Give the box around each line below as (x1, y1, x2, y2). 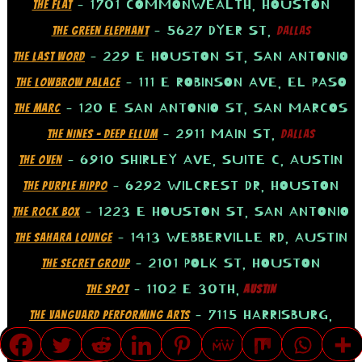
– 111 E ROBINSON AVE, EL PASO (120, 74, 347, 91)
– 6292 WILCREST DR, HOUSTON (107, 178, 339, 195)
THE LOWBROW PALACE (15, 76, 120, 90)
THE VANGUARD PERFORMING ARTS (29, 309, 190, 322)
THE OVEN (19, 154, 62, 167)
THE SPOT (86, 283, 128, 297)
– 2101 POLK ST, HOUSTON (130, 255, 321, 272)
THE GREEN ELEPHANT (51, 24, 149, 38)
